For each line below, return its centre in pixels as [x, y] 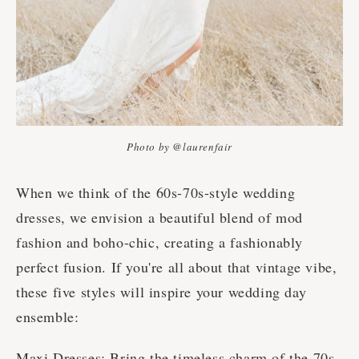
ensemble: [48, 317]
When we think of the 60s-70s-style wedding [156, 193]
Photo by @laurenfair [179, 147]
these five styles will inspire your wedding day [161, 292]
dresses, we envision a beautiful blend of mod [160, 218]
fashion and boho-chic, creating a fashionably [160, 242]
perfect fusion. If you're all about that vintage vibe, [177, 267]
